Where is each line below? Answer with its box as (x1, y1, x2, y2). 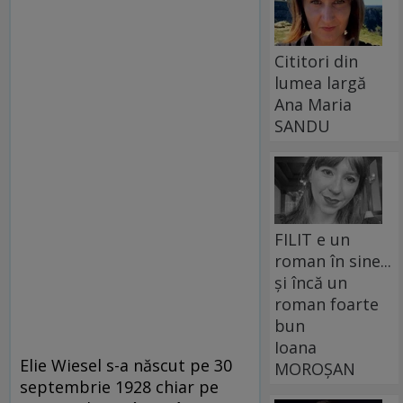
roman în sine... (274, 249, 392, 272)
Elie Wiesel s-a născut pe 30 (20, 354, 232, 376)
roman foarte (274, 292, 380, 315)
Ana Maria (274, 93, 353, 115)
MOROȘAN (274, 357, 356, 380)
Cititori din (274, 49, 359, 72)
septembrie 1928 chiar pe (20, 375, 219, 398)
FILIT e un (274, 228, 351, 250)
